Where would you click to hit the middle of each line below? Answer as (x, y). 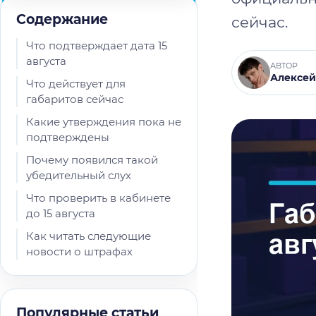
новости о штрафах (79, 251)
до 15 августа (61, 213)
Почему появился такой (92, 160)
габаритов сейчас (75, 99)
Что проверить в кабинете (98, 198)
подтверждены (68, 137)
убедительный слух (79, 175)
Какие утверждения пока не (104, 122)
